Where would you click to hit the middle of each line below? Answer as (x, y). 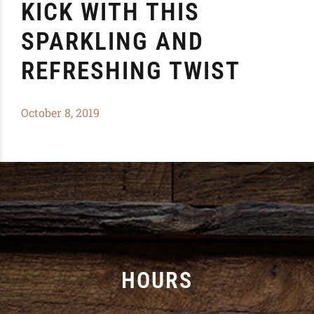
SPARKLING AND (112, 41)
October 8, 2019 (60, 113)
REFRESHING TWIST (131, 71)
